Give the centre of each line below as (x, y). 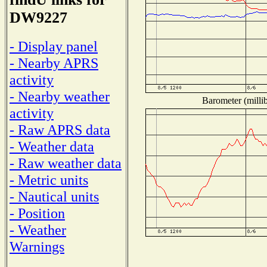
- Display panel (54, 46)
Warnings (37, 246)
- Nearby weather (60, 96)
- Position (37, 213)
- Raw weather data (66, 163)
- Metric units (49, 179)
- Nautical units (54, 196)
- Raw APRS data (60, 129)
